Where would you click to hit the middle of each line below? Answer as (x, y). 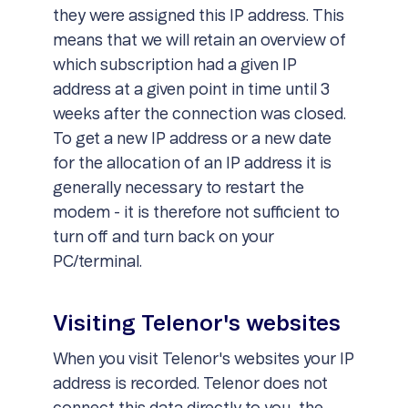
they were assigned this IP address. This (198, 16)
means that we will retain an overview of (199, 41)
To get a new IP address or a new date (192, 139)
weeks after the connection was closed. (199, 115)
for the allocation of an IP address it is (192, 164)
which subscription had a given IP (174, 66)
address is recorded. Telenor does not (190, 384)
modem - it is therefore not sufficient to (196, 213)
